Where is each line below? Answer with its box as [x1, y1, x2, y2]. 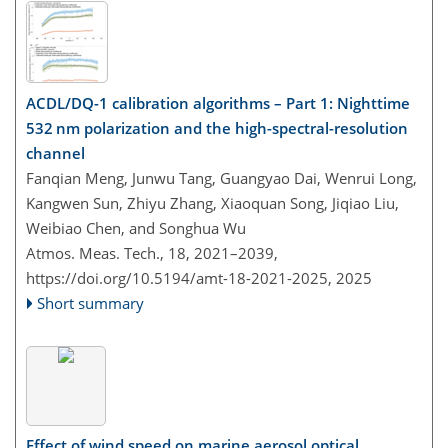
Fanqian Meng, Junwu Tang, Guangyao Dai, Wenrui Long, [26, 167, 417, 188]
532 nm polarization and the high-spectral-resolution [26, 117, 408, 138]
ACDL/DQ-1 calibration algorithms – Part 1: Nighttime [26, 92, 410, 113]
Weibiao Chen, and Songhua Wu [26, 217, 246, 238]
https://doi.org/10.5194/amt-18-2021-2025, [26, 267, 332, 288]
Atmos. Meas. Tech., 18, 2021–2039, [26, 242, 278, 263]
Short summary [37, 292, 145, 313]
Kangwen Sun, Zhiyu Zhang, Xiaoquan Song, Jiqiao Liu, [26, 192, 399, 213]
